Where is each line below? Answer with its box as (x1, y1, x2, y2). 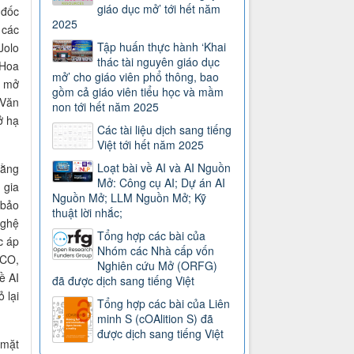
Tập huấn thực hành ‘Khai (97, 39, 227, 55)
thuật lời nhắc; (52, 205, 123, 221)
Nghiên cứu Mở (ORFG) (97, 258, 218, 274)
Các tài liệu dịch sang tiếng (97, 122, 232, 138)
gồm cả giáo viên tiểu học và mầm (52, 84, 224, 100)
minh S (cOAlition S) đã (97, 311, 214, 327)
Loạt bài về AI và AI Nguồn (97, 160, 232, 176)
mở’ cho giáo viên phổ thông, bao (52, 69, 220, 85)
